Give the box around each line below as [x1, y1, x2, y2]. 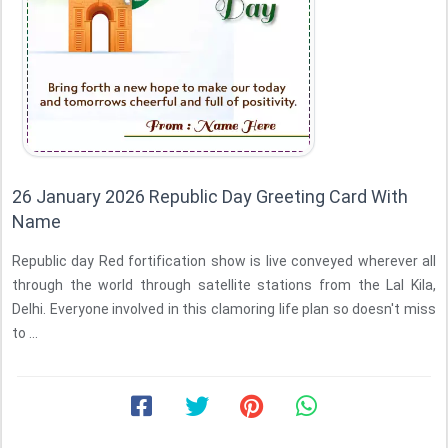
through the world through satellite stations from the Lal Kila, [12, 277, 436, 293]
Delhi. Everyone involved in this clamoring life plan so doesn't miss [12, 301, 436, 317]
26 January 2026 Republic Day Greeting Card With [12, 186, 408, 207]
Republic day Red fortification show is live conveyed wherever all [12, 253, 436, 269]
